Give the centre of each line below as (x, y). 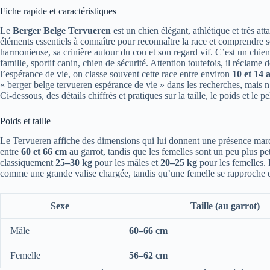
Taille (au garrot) (225, 206)
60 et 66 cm (44, 152)
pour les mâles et (126, 163)
